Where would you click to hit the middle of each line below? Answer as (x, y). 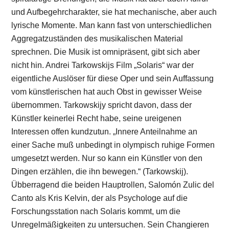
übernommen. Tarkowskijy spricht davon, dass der (102, 105)
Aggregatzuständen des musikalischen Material (97, 38)
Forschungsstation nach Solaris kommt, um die (96, 211)
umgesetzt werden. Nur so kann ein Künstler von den (107, 158)
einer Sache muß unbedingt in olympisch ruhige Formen (113, 145)
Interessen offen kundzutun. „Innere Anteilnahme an (105, 131)
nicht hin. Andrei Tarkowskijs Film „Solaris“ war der (103, 65)
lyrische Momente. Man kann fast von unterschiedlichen (112, 25)
